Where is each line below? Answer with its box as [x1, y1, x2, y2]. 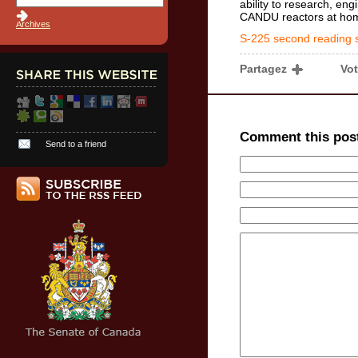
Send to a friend [46, 139, 106, 149]
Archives [16, 19, 50, 29]
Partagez [240, 62, 290, 75]
